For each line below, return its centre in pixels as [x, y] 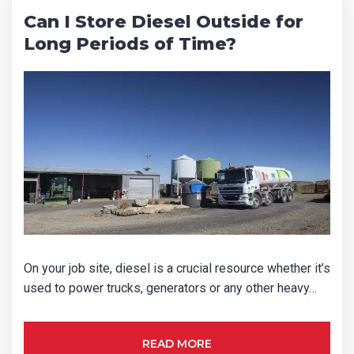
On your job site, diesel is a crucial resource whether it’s [177, 268]
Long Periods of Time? [130, 43]
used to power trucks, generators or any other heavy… [170, 288]
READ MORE [177, 343]
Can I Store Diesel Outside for [164, 21]
